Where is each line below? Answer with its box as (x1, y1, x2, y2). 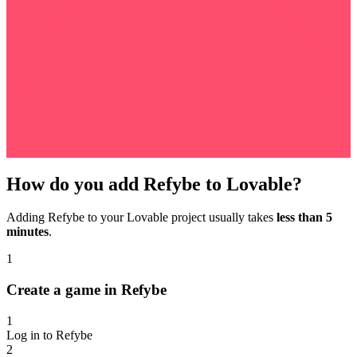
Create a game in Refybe (6, 281, 167, 299)
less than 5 (277, 210, 332, 225)
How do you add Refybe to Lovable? (6, 173, 302, 194)
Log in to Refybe (6, 328, 92, 342)
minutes (6, 225, 49, 239)
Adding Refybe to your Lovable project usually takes (6, 210, 277, 225)
